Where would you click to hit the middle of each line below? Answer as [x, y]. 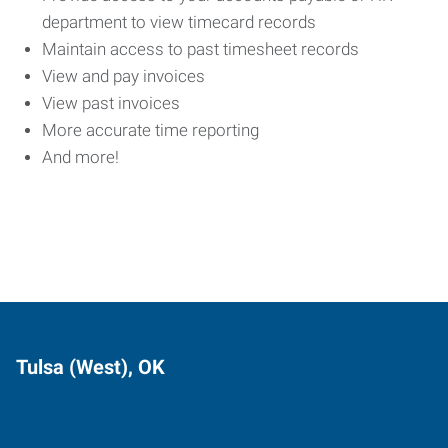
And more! [82, 157]
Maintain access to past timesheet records [202, 49]
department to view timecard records [181, 22]
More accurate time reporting [152, 130]
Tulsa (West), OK [90, 366]
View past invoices [113, 103]
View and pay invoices [125, 76]
